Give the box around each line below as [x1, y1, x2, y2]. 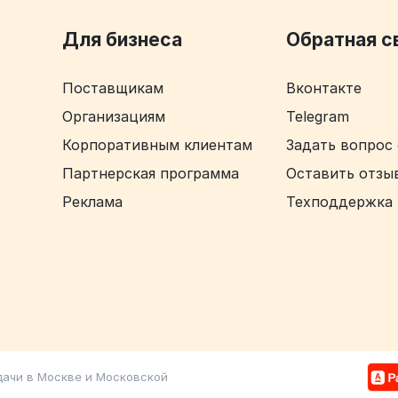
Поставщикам [62, 78, 164, 97]
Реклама [62, 192, 123, 211]
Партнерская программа [62, 163, 240, 182]
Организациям [62, 107, 166, 125]
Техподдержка [285, 192, 393, 211]
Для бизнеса [62, 28, 183, 51]
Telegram [285, 107, 349, 125]
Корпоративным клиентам [62, 135, 253, 154]
